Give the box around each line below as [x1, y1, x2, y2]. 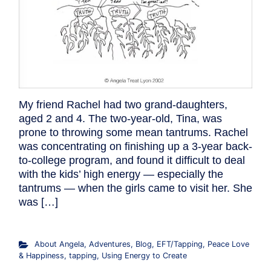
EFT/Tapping [156, 239, 203, 249]
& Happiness [19, 250, 64, 260]
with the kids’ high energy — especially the [19, 168, 223, 180]
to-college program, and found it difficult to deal [19, 154, 245, 166]
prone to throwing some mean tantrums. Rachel [19, 126, 248, 139]
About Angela [34, 239, 84, 249]
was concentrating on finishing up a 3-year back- [19, 140, 252, 152]
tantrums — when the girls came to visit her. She [19, 181, 252, 194]
